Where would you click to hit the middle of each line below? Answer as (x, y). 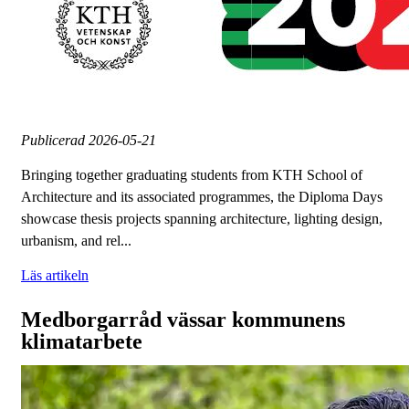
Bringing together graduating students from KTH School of (192, 175)
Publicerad (55, 141)
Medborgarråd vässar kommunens (183, 320)
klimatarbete (82, 342)
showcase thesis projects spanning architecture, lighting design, (202, 219)
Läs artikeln (55, 276)
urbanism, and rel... (76, 241)
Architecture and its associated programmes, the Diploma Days (202, 197)
